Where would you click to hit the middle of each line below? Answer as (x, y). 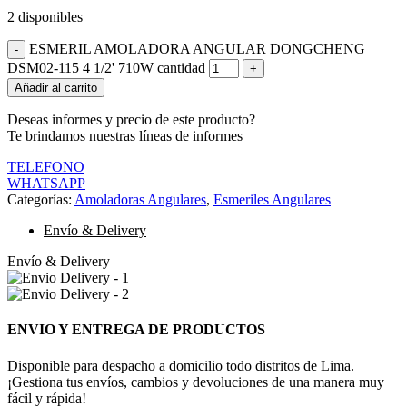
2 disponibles (45, 17)
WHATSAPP (46, 184)
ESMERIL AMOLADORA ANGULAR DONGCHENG (197, 49)
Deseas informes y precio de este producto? (131, 120)
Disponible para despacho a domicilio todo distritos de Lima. (181, 365)
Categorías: (40, 200)
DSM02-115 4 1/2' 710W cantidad (106, 68)
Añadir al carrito (56, 88)
